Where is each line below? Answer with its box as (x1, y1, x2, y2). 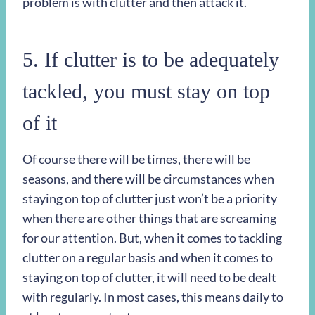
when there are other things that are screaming (22, 210, 276, 226)
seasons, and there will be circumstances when (22, 171, 274, 186)
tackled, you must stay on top (22, 79, 270, 103)
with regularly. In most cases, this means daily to (22, 289, 283, 304)
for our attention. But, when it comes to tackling (22, 230, 282, 245)
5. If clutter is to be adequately (22, 48, 279, 71)
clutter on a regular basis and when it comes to (22, 250, 273, 265)
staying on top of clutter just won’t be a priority (22, 191, 277, 206)
